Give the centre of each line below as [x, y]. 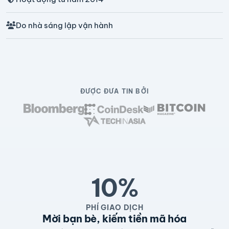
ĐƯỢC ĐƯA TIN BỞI [114, 91]
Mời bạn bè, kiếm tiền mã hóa [114, 219]
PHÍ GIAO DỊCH [114, 208]
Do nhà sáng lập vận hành [64, 25]
